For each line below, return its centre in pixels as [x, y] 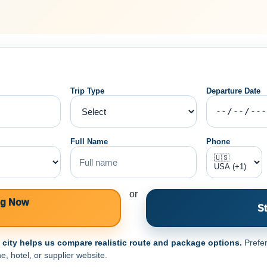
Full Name [89, 142]
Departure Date [234, 91]
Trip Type [87, 91]
